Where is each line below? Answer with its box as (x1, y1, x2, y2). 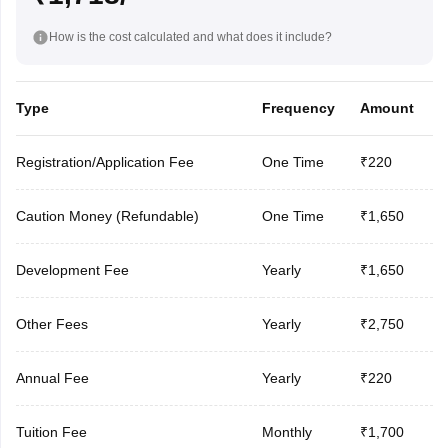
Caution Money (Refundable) (15, 207, 199, 224)
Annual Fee (15, 369, 89, 386)
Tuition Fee (15, 423, 87, 440)
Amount (359, 99, 414, 116)
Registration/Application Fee (15, 153, 194, 170)
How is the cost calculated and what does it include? (48, 29, 332, 44)
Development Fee (15, 261, 129, 278)
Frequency (261, 99, 335, 116)
